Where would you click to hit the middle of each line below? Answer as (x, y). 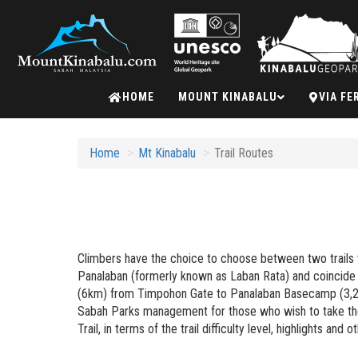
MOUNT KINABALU (228, 97)
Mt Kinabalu (167, 153)
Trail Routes (244, 153)
